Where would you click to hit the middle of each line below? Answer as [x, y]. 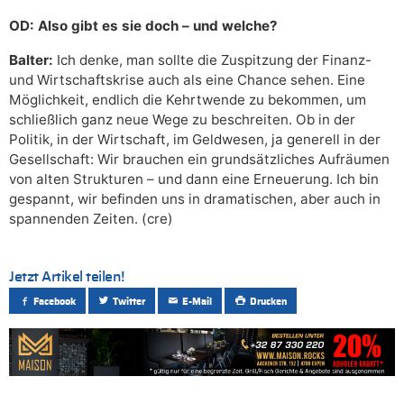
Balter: [33, 60]
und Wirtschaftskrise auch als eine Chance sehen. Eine [187, 80]
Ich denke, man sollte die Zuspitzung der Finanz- [214, 60]
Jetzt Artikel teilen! [67, 277]
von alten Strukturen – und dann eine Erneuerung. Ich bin [194, 179]
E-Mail [197, 301]
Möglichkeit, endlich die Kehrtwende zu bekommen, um [188, 100]
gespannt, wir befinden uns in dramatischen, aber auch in [195, 199]
